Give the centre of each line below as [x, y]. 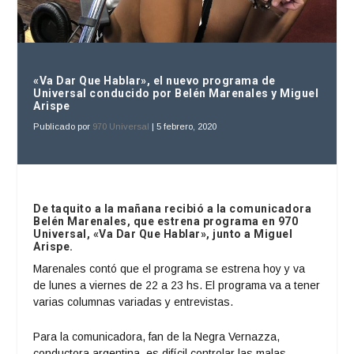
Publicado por [63, 127]
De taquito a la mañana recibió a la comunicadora [173, 209]
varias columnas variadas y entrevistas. [134, 302]
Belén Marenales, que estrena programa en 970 [166, 222]
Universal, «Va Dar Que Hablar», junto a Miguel [163, 234]
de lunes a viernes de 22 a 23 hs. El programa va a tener [177, 286]
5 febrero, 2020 [187, 127]
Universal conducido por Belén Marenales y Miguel [176, 94]
